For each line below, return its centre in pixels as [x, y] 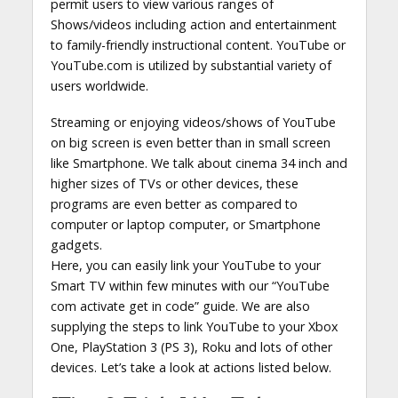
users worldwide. [99, 86]
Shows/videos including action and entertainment [193, 24]
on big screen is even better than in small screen [190, 142]
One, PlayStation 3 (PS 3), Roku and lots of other [191, 346]
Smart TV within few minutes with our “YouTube [190, 285]
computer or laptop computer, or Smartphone [185, 224]
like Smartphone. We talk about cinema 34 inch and [199, 163]
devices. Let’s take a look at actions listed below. [191, 367]
